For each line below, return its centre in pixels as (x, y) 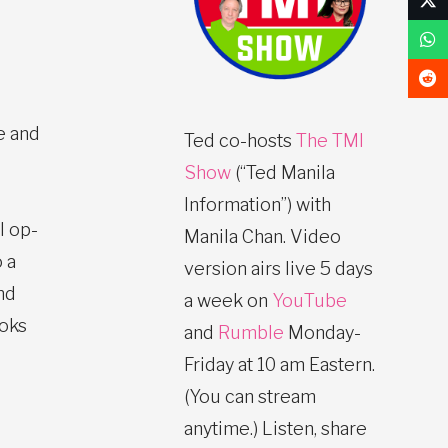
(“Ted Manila (283, 172)
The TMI (330, 140)
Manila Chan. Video (262, 236)
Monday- (322, 332)
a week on (228, 300)
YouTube (309, 300)
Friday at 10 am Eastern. (279, 364)
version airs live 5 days (278, 268)
